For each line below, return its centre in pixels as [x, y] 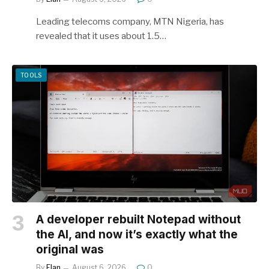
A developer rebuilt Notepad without [138, 220]
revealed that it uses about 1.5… [101, 36]
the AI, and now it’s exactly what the [137, 235]
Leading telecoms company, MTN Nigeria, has [130, 21]
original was [70, 250]
